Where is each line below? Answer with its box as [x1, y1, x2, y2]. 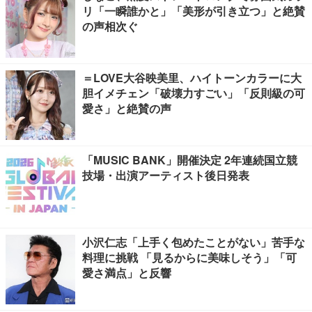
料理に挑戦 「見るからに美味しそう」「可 [82, 249, 297, 265]
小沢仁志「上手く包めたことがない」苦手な [82, 234, 305, 250]
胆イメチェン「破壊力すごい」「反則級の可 [82, 85, 305, 101]
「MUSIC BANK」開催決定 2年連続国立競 [82, 152, 297, 168]
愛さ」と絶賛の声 [82, 100, 171, 116]
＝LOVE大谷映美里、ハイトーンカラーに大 [82, 70, 302, 86]
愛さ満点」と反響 [82, 265, 171, 281]
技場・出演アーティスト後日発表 [82, 167, 249, 183]
